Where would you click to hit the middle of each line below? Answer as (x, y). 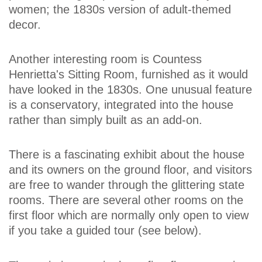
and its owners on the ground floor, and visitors (130, 170)
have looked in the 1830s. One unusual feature (130, 89)
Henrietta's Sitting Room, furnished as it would (128, 74)
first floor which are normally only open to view (129, 216)
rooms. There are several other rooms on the (126, 200)
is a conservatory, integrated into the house (121, 104)
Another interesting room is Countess (105, 59)
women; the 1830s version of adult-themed (120, 9)
